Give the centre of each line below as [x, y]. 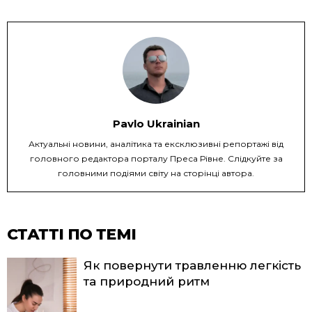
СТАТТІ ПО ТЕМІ [72, 234]
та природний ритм [147, 281]
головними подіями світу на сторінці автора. [156, 173]
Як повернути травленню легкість [192, 265]
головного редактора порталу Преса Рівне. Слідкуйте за [156, 158]
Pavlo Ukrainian [156, 123]
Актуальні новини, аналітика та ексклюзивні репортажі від [156, 143]
